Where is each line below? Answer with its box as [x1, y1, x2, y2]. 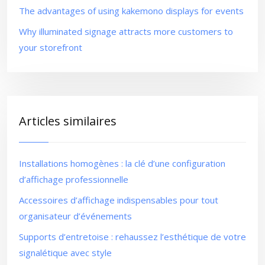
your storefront [19, 41, 82, 53]
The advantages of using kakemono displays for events [19, 5, 244, 17]
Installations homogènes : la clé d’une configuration [19, 157, 225, 169]
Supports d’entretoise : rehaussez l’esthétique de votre [19, 231, 246, 243]
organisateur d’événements [19, 210, 132, 222]
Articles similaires [19, 113, 117, 129]
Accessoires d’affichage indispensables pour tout [19, 194, 218, 206]
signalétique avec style [19, 247, 112, 258]
